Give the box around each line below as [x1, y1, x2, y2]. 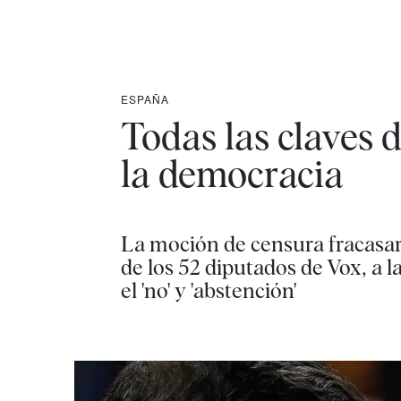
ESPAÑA [120, 91, 169, 107]
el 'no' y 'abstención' [120, 277, 296, 303]
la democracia [120, 151, 344, 196]
